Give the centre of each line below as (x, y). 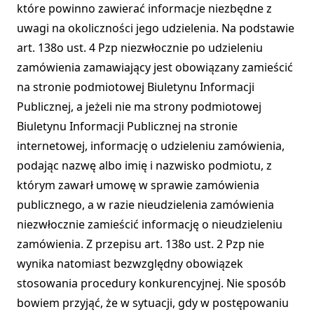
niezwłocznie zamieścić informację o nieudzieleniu (150, 225)
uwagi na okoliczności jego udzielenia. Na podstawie (156, 28)
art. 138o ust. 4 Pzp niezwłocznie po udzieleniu (140, 48)
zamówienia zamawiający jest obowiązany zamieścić (155, 68)
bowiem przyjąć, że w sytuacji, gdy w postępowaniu (153, 303)
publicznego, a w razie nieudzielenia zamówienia (145, 205)
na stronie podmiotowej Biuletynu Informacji (136, 87)
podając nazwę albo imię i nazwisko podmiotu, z (144, 166)
